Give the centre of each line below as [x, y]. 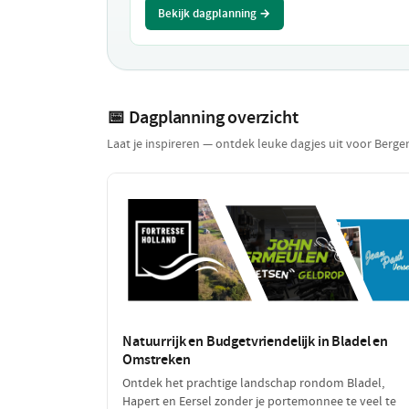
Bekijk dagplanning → [215, 13]
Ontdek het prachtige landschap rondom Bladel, [253, 383]
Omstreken [157, 359]
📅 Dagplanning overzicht [203, 116]
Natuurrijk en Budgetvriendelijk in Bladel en [255, 341]
